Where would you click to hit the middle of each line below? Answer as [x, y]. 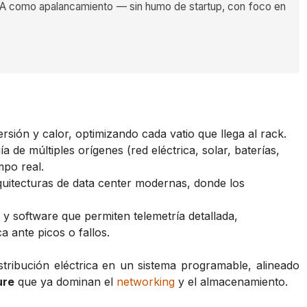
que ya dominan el [65, 282]
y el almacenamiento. [231, 282]
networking [146, 282]
